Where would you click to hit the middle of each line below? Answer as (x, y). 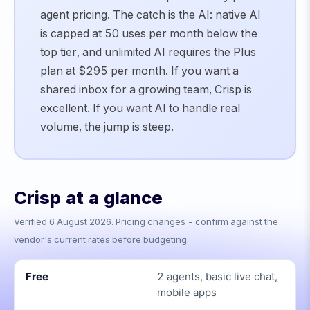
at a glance (112, 198)
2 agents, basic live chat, (217, 276)
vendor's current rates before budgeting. (101, 239)
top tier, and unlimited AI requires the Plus (148, 52)
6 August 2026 (80, 221)
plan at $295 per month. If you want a (139, 71)
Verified (31, 221)
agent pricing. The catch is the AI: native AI (151, 15)
